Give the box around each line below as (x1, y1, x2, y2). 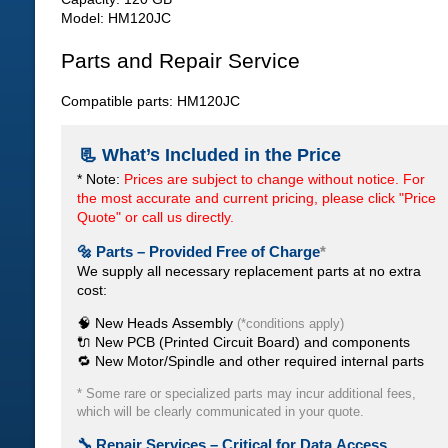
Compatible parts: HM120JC (61, 93, 240, 110)
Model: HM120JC (61, 10, 171, 27)
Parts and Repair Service (61, 48, 300, 72)
